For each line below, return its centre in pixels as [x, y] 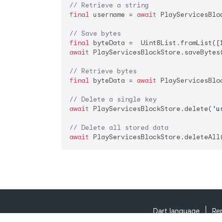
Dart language [176, 211]
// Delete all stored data [119, 128]
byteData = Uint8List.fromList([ [155, 43]
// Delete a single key [113, 100]
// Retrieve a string [109, 5]
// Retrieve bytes [103, 71]
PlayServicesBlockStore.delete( [151, 109]
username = [113, 15]
